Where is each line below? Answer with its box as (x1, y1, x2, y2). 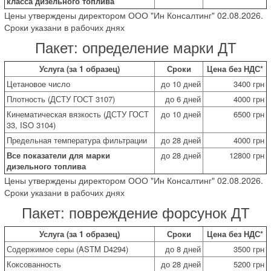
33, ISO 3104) (7, 119, 56, 131)
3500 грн (233, 243, 264, 255)
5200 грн (233, 258, 264, 270)
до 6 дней (165, 93, 201, 105)
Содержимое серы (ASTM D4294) (7, 243, 128, 255)
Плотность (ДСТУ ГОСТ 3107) (7, 93, 115, 105)
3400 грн (233, 77, 264, 90)
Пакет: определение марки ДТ (34, 36, 237, 57)
